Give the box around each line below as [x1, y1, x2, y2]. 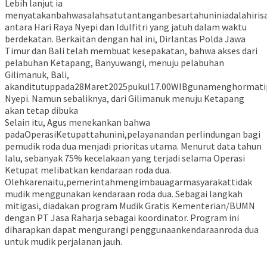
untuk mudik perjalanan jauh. [5, 235, 122, 248]
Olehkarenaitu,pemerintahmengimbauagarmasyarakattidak [5, 176, 252, 188]
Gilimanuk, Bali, [5, 69, 69, 81]
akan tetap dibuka [5, 104, 78, 117]
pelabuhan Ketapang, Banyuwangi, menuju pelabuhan [5, 57, 224, 69]
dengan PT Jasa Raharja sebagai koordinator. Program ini [5, 212, 239, 224]
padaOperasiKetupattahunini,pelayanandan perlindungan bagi [5, 128, 260, 141]
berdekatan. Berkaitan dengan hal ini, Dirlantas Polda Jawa [5, 33, 246, 45]
